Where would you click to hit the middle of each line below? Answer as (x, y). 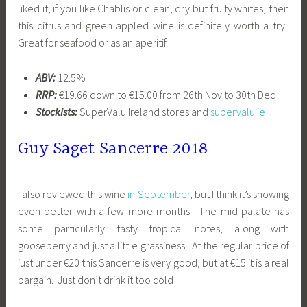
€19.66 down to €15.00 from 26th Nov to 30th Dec (166, 95)
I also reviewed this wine (73, 194)
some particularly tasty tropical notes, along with (153, 229)
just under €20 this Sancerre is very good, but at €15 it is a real (153, 263)
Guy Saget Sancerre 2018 (115, 149)
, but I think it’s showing (239, 194)
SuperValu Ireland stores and (144, 112)
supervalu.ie (237, 112)
